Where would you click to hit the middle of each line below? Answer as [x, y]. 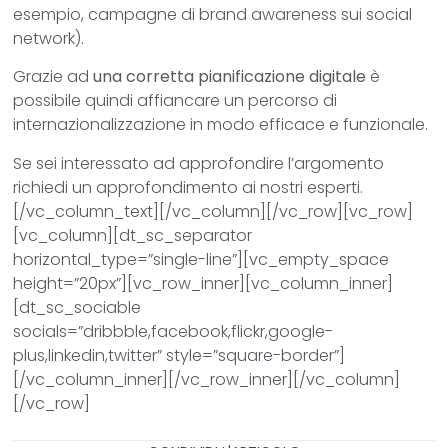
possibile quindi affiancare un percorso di [175, 101]
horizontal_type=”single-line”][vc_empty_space [201, 259]
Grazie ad [53, 77]
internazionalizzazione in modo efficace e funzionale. [221, 125]
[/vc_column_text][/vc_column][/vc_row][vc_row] [213, 211]
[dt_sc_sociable [77, 307]
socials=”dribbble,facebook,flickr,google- [173, 331]
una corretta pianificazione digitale [230, 77]
